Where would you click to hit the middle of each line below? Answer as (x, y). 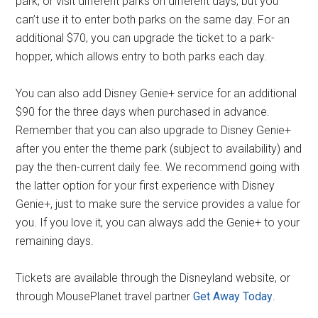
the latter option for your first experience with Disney (146, 185)
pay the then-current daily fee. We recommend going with (158, 167)
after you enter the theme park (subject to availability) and (159, 148)
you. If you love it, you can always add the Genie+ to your (158, 222)
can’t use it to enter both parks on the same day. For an (153, 19)
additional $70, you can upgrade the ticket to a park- (146, 38)
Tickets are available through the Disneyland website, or (153, 278)
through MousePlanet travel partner (105, 296)
